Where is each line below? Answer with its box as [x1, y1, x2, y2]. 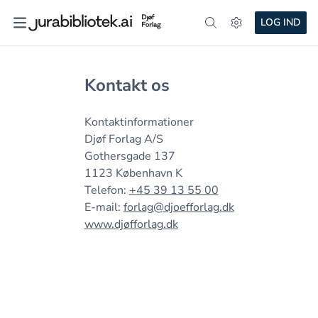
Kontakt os [84, 74, 170, 97]
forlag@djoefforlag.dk [123, 199, 234, 215]
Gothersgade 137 [84, 148, 175, 164]
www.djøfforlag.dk [84, 216, 178, 232]
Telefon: [84, 182, 129, 198]
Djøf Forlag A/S [84, 131, 163, 147]
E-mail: [84, 199, 124, 215]
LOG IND [261, 16, 301, 29]
